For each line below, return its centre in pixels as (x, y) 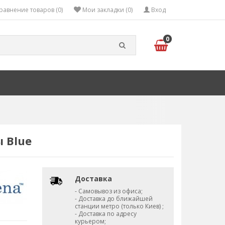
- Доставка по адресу (105, 214)
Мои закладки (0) (107, 10)
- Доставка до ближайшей (114, 199)
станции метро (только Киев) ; (119, 206)
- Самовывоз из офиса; (108, 191)
